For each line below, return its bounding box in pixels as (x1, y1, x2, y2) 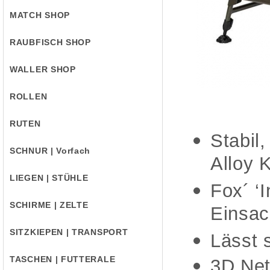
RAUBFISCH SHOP (10, 37, 91, 47)
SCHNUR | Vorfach (10, 146, 91, 155)
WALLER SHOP (10, 64, 76, 74)
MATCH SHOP (10, 10, 70, 20)
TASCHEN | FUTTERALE (10, 254, 116, 264)
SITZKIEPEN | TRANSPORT (10, 227, 128, 237)
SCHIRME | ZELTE (10, 200, 89, 210)
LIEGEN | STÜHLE (10, 173, 89, 183)
